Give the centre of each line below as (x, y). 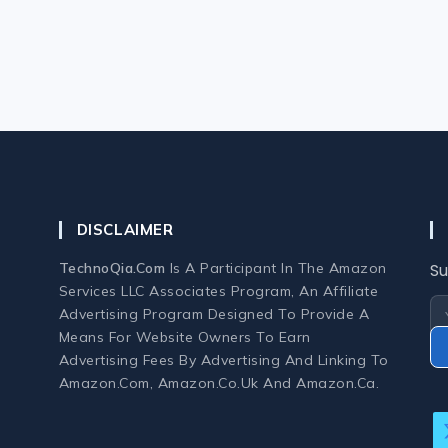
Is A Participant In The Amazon (276, 268)
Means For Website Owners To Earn (184, 337)
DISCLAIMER (125, 229)
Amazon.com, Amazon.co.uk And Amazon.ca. (218, 383)
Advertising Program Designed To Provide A (213, 314)
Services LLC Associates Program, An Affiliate (218, 291)
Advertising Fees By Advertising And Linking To (223, 360)
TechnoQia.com (111, 268)
